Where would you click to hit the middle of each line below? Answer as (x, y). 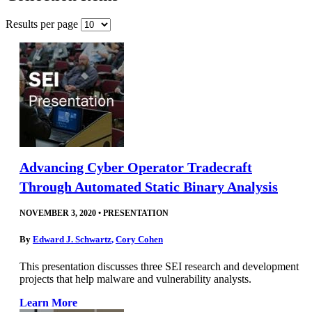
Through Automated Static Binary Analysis (149, 186)
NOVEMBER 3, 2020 (58, 213)
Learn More (48, 303)
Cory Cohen (139, 239)
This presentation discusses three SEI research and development (159, 267)
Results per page (43, 24)
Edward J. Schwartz (72, 239)
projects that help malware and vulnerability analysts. (135, 279)
